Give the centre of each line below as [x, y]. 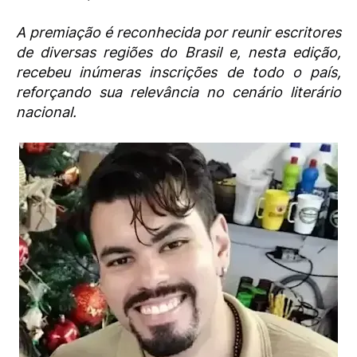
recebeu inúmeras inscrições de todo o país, [178, 73]
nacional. [46, 112]
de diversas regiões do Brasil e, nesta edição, [178, 53]
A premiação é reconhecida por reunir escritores [178, 33]
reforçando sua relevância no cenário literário [178, 92]
